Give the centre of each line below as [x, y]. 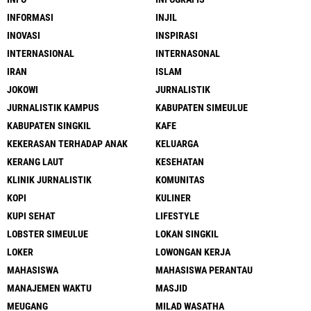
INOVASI [24, 36]
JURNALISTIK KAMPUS [53, 108]
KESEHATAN [180, 162]
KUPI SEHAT [31, 216]
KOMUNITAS [180, 180]
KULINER [173, 198]
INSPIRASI [177, 36]
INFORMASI [30, 18]
